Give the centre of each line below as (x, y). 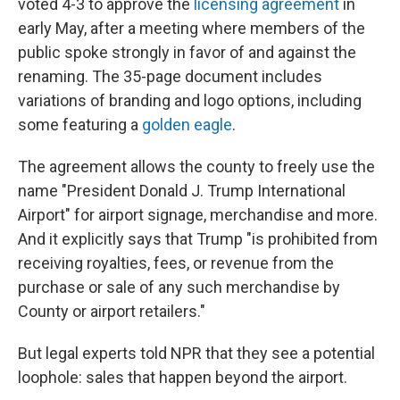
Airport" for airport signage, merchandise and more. (198, 215)
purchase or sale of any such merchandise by (179, 287)
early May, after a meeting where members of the (192, 28)
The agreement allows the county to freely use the (196, 167)
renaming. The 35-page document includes (170, 76)
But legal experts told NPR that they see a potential (196, 353)
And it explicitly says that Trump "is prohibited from (198, 239)
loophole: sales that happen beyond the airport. (183, 377)
